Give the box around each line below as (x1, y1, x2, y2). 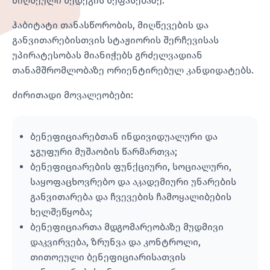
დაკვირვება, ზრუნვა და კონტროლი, (30, 236, 201, 248)
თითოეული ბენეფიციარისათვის (30, 251, 186, 263)
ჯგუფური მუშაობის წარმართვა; (30, 145, 177, 157)
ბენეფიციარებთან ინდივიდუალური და (30, 130, 218, 142)
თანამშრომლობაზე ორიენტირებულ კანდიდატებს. (12, 64, 254, 76)
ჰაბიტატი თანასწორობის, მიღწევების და (12, 19, 209, 31)
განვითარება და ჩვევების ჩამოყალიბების (30, 190, 231, 202)
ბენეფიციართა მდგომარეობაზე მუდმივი (30, 221, 224, 233)
